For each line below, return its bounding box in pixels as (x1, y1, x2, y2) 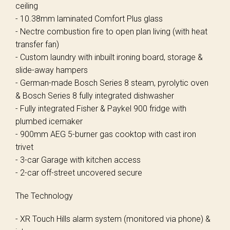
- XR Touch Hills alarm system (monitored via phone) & (15, 214, 210, 224)
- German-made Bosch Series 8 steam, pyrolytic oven (15, 78, 208, 88)
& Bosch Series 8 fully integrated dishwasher (15, 91, 174, 101)
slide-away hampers (15, 65, 88, 75)
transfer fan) (15, 40, 59, 49)
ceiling (15, 1, 38, 11)
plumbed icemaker (15, 117, 83, 126)
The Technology (15, 191, 73, 201)
